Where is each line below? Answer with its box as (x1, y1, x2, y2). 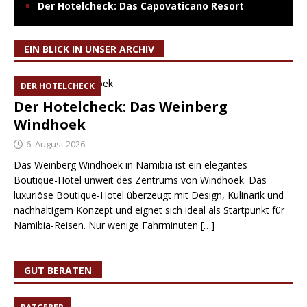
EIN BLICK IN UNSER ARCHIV (24, 42, 154, 56)
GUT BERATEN (24, 263, 92, 277)
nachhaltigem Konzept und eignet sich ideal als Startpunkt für (14, 203, 284, 217)
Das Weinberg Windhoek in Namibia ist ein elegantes (14, 158, 247, 171)
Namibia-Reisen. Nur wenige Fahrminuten (14, 218, 201, 232)
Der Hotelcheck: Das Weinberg (14, 97, 228, 116)
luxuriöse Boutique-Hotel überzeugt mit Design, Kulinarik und (14, 188, 284, 201)
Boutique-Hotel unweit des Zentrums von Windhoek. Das (14, 173, 267, 186)
